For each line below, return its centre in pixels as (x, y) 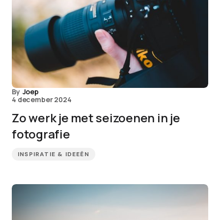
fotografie (41, 134)
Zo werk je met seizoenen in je (96, 118)
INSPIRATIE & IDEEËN (54, 154)
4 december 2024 (42, 99)
